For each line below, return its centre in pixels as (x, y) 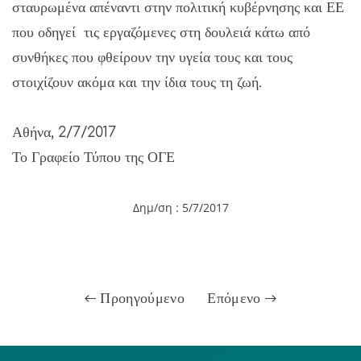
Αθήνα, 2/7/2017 (64, 132)
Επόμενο (236, 298)
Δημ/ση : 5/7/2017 (180, 207)
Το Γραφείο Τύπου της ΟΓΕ (93, 157)
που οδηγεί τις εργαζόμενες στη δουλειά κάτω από (161, 32)
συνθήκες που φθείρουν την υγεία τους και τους (152, 57)
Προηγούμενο (140, 298)
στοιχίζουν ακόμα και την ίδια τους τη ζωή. (137, 82)
